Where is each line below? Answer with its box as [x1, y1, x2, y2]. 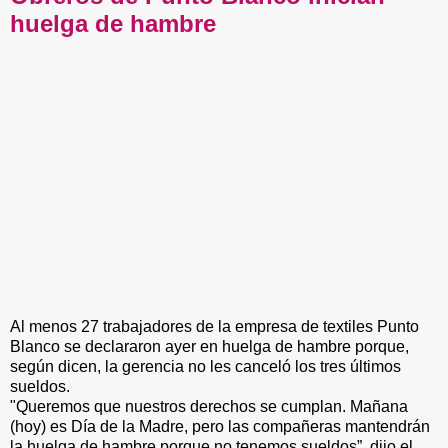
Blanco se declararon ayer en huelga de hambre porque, [10, 337, 409, 355]
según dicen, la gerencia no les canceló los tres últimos [10, 357, 401, 375]
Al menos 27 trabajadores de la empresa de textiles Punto [10, 317, 419, 335]
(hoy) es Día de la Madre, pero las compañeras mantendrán [10, 417, 430, 435]
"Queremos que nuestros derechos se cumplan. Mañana [10, 397, 408, 415]
